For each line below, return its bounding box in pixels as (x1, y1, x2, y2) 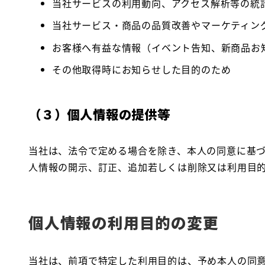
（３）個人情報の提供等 (28, 105, 170, 124)
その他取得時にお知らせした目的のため (52, 62, 231, 77)
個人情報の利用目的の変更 (28, 211, 219, 233)
